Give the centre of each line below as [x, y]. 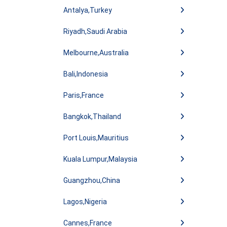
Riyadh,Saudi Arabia [95, 31]
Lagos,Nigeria [85, 202]
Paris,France [84, 95]
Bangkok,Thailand [92, 117]
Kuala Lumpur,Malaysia [100, 159]
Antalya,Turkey [88, 10]
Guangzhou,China [92, 180]
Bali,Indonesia [86, 74]
